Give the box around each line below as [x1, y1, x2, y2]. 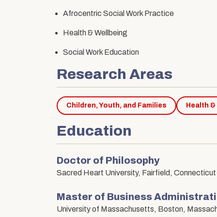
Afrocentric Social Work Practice [63, 9, 174, 18]
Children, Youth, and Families [66, 102, 167, 109]
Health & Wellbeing [63, 29, 127, 37]
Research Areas [57, 66, 172, 82]
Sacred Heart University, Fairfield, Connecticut [57, 169, 216, 177]
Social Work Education [63, 48, 139, 57]
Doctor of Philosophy [57, 155, 159, 166]
